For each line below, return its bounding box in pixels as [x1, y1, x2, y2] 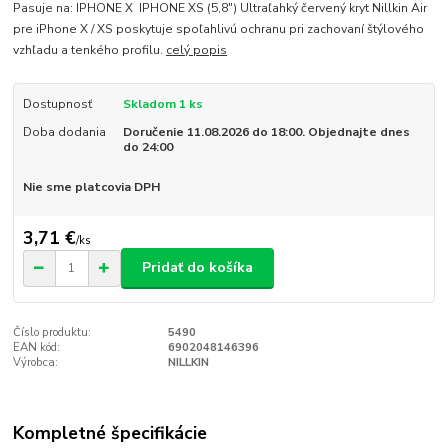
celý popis [166, 42, 228, 59]
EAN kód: [13, 339, 61, 355]
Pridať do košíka [142, 258, 253, 278]
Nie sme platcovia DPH [22, 179, 160, 196]
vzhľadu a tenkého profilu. [13, 42, 167, 59]
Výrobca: [13, 354, 59, 370]
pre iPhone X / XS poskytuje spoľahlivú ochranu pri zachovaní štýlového [13, 21, 425, 38]
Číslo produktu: [13, 324, 92, 340]
